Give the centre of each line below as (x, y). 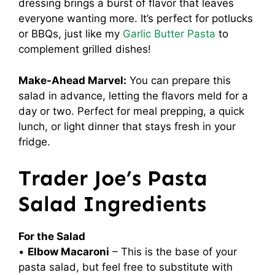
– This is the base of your (173, 252)
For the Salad (52, 236)
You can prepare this (179, 80)
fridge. (34, 141)
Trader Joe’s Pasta (113, 178)
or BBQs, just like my (71, 34)
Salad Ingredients (112, 204)
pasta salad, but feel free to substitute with (126, 267)
